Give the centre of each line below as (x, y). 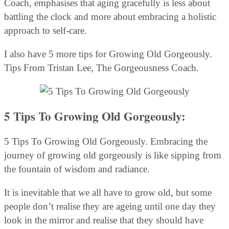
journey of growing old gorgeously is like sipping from (113, 155)
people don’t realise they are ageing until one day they (110, 207)
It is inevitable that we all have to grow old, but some (108, 193)
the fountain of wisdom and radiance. (77, 169)
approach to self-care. (45, 31)
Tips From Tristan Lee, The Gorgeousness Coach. (101, 68)
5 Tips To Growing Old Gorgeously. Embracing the (106, 142)
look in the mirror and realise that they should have (104, 220)
